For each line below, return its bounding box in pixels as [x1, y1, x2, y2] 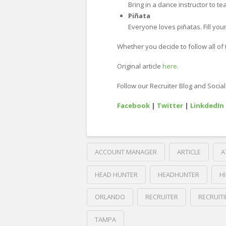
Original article [117, 61, 162, 71]
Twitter [157, 101, 183, 110]
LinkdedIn [190, 101, 224, 110]
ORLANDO [95, 192, 125, 202]
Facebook [117, 101, 150, 110]
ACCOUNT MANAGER [95, 147, 157, 156]
